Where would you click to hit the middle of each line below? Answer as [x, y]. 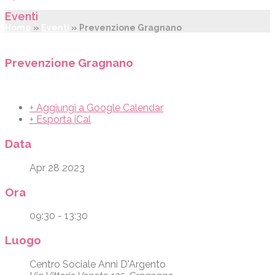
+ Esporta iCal [60, 120]
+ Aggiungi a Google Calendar [96, 108]
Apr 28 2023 [57, 168]
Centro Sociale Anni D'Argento [98, 264]
